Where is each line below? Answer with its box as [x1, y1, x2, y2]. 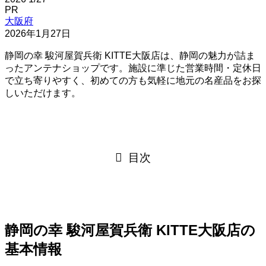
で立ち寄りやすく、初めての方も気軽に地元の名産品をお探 [5, 75, 261, 85]
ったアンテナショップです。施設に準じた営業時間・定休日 [5, 62, 261, 73]
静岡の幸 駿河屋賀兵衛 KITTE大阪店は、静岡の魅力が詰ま [5, 50, 255, 61]
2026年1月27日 [5, 28, 71, 39]
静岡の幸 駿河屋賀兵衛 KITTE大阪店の [5, 221, 255, 238]
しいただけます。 [5, 87, 81, 98]
